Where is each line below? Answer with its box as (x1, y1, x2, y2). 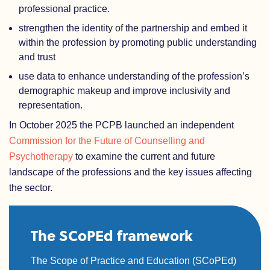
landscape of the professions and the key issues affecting (9, 167, 252, 177)
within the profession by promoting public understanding (19, 37, 257, 48)
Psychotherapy (9, 151, 73, 162)
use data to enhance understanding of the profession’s (19, 71, 250, 81)
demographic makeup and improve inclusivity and (19, 86, 230, 96)
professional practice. (19, 4, 110, 14)
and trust (19, 52, 55, 62)
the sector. (9, 183, 52, 193)
